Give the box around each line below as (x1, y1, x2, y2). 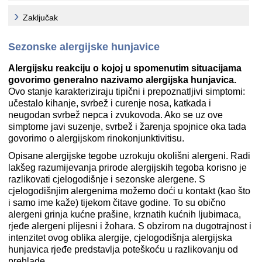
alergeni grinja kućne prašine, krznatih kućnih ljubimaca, (8, 209, 241, 220)
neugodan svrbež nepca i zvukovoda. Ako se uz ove (8, 110, 223, 120)
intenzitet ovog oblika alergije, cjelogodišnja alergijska (8, 233, 232, 243)
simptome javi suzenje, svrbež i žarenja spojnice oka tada (8, 122, 246, 132)
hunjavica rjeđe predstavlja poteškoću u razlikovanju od (8, 244, 238, 255)
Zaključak (23, 13, 58, 23)
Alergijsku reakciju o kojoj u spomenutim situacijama (8, 63, 242, 74)
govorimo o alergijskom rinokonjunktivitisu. (8, 133, 184, 144)
